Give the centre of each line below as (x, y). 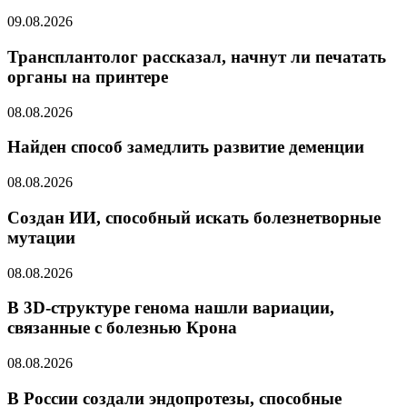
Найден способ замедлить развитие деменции (186, 147)
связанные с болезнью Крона (122, 328)
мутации (41, 237)
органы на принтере (88, 76)
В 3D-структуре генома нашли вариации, (171, 308)
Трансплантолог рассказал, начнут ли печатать (197, 56)
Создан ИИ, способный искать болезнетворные (194, 217)
